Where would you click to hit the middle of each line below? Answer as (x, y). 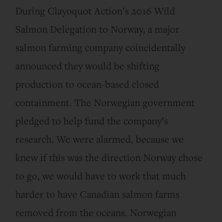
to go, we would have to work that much (101, 175)
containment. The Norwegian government (105, 102)
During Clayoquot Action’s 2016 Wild (95, 10)
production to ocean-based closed (87, 84)
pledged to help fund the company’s (92, 120)
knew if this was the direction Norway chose (109, 157)
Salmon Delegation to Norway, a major (98, 29)
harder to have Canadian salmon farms (98, 194)
